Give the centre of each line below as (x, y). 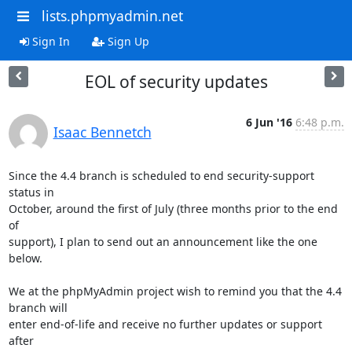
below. (25, 258)
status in (31, 192)
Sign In (49, 41)
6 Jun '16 (269, 122)
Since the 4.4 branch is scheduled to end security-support (161, 175)
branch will (38, 307)
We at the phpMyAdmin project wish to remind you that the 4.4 (175, 291)
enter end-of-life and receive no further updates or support (165, 324)
